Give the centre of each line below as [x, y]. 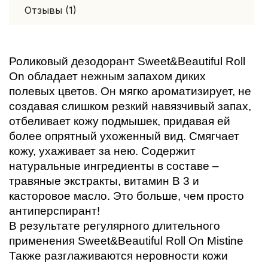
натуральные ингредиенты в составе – [114, 166]
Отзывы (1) [51, 10]
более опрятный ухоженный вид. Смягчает [124, 136]
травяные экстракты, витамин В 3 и [104, 181]
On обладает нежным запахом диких [107, 76]
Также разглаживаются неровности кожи [118, 256]
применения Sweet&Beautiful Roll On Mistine [126, 241]
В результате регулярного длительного [115, 226]
